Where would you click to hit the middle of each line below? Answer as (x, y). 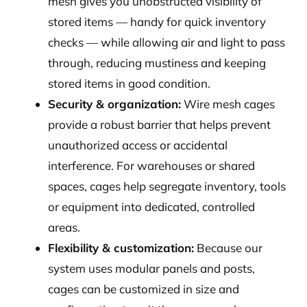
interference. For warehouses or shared (151, 166)
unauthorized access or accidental (138, 145)
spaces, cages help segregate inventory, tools (167, 186)
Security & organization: (114, 104)
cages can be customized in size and (144, 289)
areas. (64, 228)
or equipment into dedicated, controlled (151, 207)
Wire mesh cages (228, 104)
